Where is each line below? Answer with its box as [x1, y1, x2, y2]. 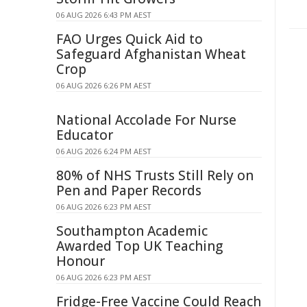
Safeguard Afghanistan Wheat [56, 45, 246, 63]
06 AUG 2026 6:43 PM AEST [56, 10, 151, 20]
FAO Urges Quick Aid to [56, 30, 203, 48]
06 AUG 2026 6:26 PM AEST [56, 80, 151, 90]
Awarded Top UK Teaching [56, 237, 223, 255]
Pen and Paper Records [56, 182, 201, 199]
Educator [56, 126, 113, 144]
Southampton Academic [56, 222, 208, 240]
